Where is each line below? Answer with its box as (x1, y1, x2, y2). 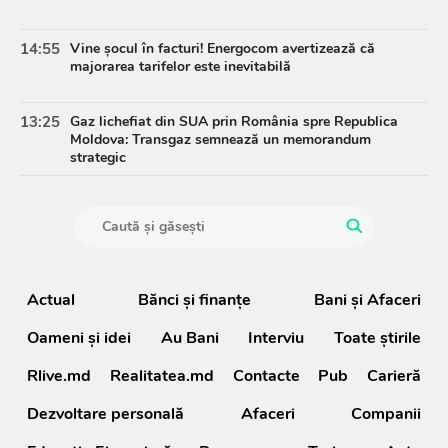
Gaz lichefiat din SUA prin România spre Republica (70, 112, 398, 132)
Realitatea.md (109, 364, 214, 387)
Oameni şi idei (27, 326, 131, 349)
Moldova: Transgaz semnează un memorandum (70, 130, 371, 150)
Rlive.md (27, 364, 91, 387)
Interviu (248, 326, 305, 349)
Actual (27, 288, 75, 311)
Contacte (232, 364, 300, 387)
